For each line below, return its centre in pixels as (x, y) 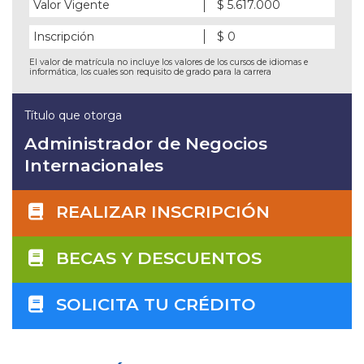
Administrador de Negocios (146, 143)
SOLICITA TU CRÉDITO (156, 304)
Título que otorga (73, 115)
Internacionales (94, 165)
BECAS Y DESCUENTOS (158, 258)
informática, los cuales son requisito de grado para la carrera (150, 71)
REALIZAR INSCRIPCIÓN (162, 211)
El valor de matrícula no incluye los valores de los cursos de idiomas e (169, 62)
